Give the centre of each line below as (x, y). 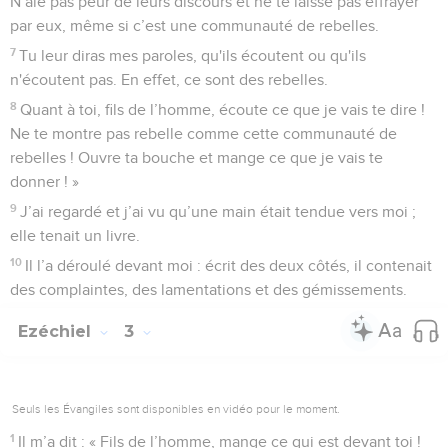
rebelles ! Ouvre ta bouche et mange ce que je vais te (196, 157)
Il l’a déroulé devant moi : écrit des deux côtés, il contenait (229, 265)
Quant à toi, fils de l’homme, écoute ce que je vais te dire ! (223, 109)
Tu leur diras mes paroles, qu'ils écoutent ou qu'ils (193, 55)
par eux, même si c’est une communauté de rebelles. (194, 25)
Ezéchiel (57, 331)
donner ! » (44, 181)
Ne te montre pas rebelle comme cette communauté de (203, 133)
